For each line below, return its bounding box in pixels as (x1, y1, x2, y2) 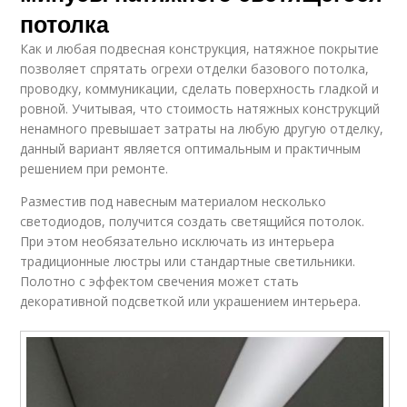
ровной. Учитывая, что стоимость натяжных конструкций (20, 99, 381, 117)
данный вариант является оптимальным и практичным (20, 139, 362, 157)
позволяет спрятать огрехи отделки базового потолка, (20, 59, 370, 77)
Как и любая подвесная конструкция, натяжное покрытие (20, 39, 380, 57)
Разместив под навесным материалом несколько (20, 192, 327, 210)
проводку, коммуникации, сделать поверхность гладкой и (20, 79, 380, 97)
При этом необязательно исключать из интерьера (20, 232, 335, 250)
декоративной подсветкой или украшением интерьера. (20, 292, 362, 310)
